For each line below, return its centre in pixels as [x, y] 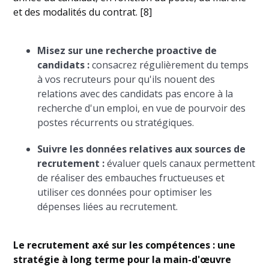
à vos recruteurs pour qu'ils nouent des [126, 80]
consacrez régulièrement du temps [169, 65]
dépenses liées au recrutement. [108, 207]
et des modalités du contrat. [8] [83, 12]
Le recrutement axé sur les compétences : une [125, 245]
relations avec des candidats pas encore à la [135, 94]
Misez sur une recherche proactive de [127, 51]
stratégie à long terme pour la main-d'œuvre [122, 260]
